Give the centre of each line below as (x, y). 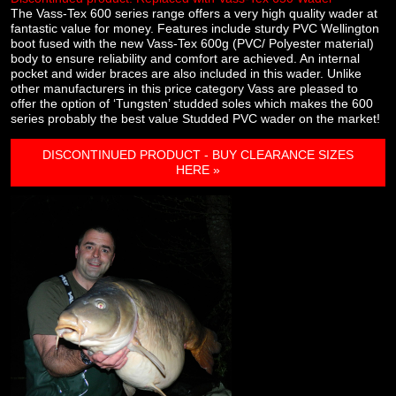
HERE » (198, 170)
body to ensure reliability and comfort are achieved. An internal (185, 59)
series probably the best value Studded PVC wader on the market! (195, 119)
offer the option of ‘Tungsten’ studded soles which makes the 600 (192, 104)
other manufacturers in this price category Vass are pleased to (184, 89)
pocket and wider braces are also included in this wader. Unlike (186, 74)
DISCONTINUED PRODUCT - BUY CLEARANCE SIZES (198, 155)
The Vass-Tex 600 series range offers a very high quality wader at (194, 14)
